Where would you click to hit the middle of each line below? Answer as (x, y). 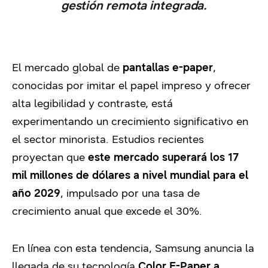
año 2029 (36, 193)
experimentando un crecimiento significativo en (130, 121)
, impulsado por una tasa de (130, 193)
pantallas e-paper (168, 68)
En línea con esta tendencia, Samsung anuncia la (133, 248)
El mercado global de (67, 68)
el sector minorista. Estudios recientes (108, 139)
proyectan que (50, 157)
